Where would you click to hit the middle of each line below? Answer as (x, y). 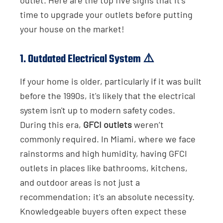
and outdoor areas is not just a (80, 182)
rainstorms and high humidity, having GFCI (104, 153)
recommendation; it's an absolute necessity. (107, 196)
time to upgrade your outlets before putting (106, 14)
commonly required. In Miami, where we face (108, 139)
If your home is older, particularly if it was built (111, 81)
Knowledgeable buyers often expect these (103, 211)
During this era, (52, 124)
